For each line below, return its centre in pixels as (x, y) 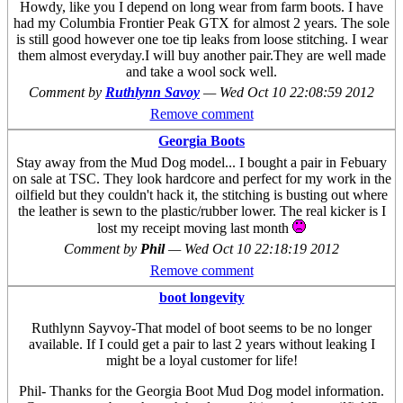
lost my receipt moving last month (195, 228)
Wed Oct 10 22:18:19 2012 (262, 249)
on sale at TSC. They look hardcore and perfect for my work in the (201, 179)
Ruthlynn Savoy (152, 92)
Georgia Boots (201, 141)
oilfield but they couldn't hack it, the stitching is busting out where (201, 195)
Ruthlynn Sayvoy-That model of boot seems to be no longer (201, 328)
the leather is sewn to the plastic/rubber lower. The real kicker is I (201, 211)
